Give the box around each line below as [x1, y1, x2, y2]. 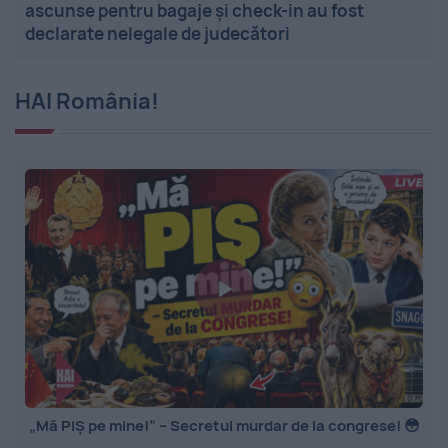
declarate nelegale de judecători [25, 22, 290, 46]
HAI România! [15, 86, 159, 117]
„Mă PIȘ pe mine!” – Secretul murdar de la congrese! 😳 [28, 415, 420, 437]
